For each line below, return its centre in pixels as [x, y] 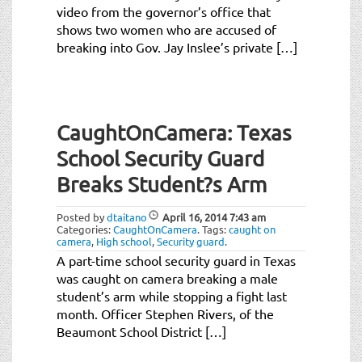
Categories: [85, 229]
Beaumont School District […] [141, 331]
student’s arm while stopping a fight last [172, 295]
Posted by [82, 217]
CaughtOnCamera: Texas [174, 133]
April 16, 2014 [195, 217]
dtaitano [127, 217]
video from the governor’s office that [164, 11]
